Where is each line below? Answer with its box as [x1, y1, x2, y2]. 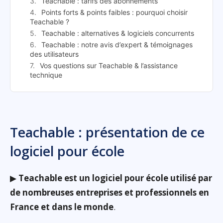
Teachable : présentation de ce [10, 123, 205, 142]
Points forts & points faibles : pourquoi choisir [41, 8, 188, 17]
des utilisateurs [30, 50, 79, 59]
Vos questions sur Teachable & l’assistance [40, 61, 178, 70]
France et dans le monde [10, 201, 113, 213]
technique [30, 71, 62, 80]
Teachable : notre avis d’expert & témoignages [41, 40, 193, 49]
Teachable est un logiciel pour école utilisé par [18, 172, 212, 184]
